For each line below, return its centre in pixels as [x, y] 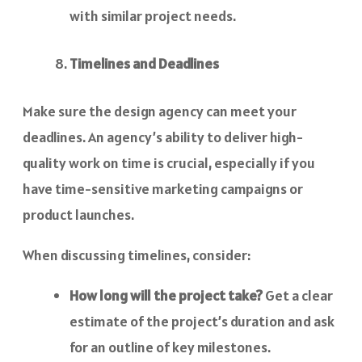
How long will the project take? [166, 295]
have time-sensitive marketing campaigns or [163, 188]
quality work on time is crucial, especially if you [169, 162]
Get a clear [298, 295]
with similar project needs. [153, 15]
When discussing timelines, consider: [137, 255]
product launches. [78, 214]
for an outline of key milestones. [170, 347]
